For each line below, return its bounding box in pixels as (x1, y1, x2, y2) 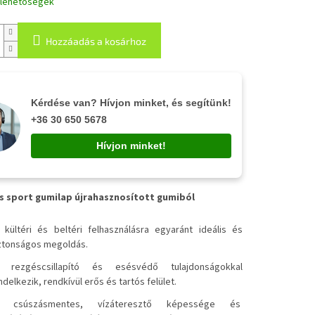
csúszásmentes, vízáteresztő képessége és (13, 297, 243, 312)
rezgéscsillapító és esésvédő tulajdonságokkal (11, 260, 243, 275)
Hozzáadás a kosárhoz (45, 35, 146, 48)
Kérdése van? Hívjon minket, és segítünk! (30, 96, 231, 108)
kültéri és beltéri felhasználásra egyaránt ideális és (4, 223, 243, 238)
